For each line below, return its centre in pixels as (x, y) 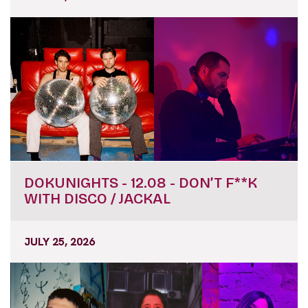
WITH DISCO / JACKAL (97, 199)
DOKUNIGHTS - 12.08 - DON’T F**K (141, 183)
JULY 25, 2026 (59, 242)
